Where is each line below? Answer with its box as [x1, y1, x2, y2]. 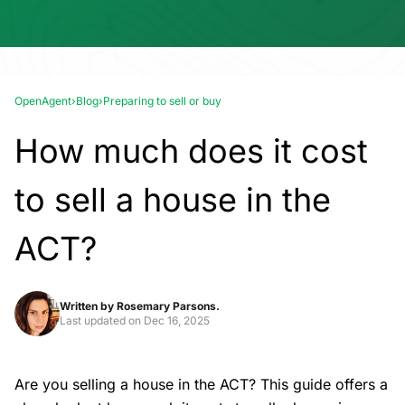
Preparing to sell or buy [103, 94, 221, 108]
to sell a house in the [14, 180, 331, 220]
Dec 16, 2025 [144, 314, 210, 327]
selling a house [72, 375, 174, 393]
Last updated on [60, 314, 144, 327]
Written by [60, 299, 117, 313]
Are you [14, 375, 72, 393]
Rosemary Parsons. [117, 299, 220, 313]
